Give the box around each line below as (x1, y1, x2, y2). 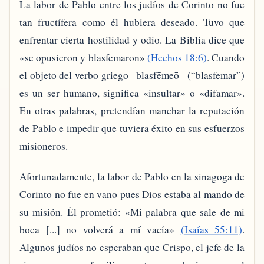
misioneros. (19, 139, 68, 153)
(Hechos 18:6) (147, 51, 207, 64)
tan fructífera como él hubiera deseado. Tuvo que (19, 15, 245, 29)
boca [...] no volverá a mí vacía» (19, 222, 181, 236)
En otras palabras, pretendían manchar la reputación (19, 104, 245, 117)
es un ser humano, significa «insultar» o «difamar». (19, 86, 245, 100)
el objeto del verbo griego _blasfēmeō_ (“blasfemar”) (19, 68, 245, 82)
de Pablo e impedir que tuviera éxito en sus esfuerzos (19, 121, 245, 135)
